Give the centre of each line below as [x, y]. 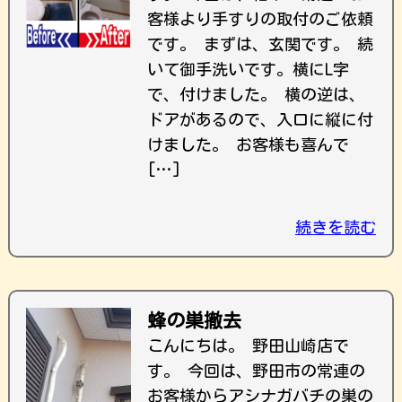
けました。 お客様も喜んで [248, 144]
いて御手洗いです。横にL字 [248, 69]
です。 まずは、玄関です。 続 [260, 44]
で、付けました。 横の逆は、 [256, 94]
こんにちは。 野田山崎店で [248, 345]
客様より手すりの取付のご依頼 [260, 19]
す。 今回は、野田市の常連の [256, 371]
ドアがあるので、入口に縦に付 [260, 119]
